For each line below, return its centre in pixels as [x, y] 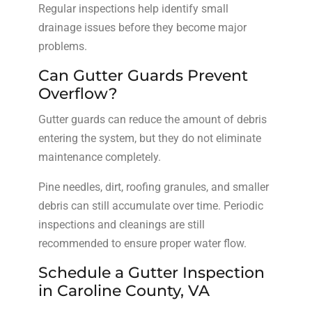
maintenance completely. [99, 157]
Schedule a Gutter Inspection [151, 272]
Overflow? [78, 93]
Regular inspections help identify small [133, 8]
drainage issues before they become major [142, 27]
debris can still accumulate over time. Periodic [150, 205]
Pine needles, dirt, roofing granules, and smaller [153, 187]
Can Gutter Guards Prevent [143, 75]
